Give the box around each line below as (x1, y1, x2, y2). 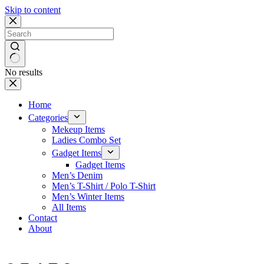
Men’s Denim (52, 170, 103, 180)
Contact (28, 213, 57, 223)
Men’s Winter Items (52, 192, 124, 202)
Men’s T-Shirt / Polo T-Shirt (52, 181, 156, 191)
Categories (28, 113, 68, 123)
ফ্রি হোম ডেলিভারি (5, 243, 60, 253)
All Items (52, 202, 86, 212)
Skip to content (5, 5, 61, 15)
